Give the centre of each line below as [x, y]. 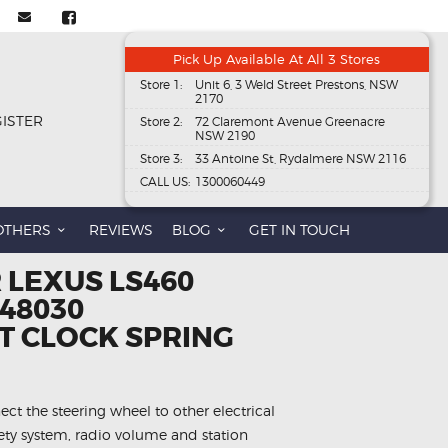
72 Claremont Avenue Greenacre [289, 122]
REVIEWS [120, 230]
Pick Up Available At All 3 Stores [277, 59]
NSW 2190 [224, 136]
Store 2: [160, 122]
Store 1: [160, 85]
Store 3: [160, 159]
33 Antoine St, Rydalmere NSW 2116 [300, 159]
